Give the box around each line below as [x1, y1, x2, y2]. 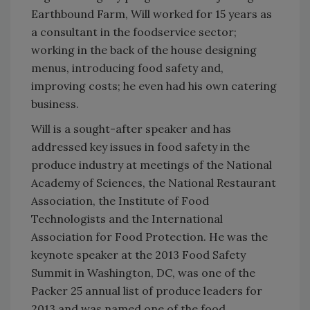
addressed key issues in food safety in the [31, 139, 250, 154]
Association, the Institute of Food [31, 193, 209, 208]
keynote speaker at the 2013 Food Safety [31, 247, 246, 262]
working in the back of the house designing [31, 42, 257, 57]
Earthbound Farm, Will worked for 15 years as [31, 6, 272, 21]
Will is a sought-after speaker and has [31, 121, 231, 136]
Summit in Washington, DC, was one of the [31, 265, 255, 280]
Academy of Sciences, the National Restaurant [31, 175, 276, 190]
